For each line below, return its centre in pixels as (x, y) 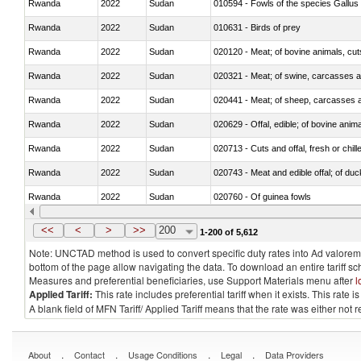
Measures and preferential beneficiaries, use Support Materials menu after (192, 280)
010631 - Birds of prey (257, 27)
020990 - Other (243, 220)
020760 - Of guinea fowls (262, 196)
